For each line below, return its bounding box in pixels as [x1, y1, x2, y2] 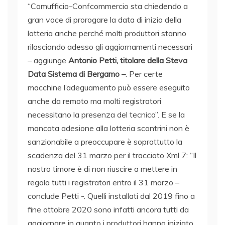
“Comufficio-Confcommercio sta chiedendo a [28, 1, 188, 12]
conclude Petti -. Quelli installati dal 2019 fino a [28, 191, 195, 201]
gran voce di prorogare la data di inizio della [28, 15, 181, 25]
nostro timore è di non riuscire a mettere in [28, 164, 177, 174]
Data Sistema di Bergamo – [28, 69, 126, 79]
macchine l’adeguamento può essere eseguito [28, 82, 190, 93]
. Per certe [126, 69, 163, 79]
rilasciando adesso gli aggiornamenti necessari [28, 42, 192, 52]
